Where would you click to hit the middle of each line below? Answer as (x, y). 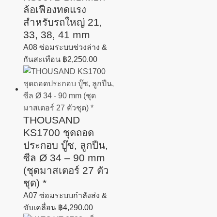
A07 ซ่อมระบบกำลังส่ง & (65, 195)
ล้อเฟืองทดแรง (55, 9)
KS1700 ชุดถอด (59, 132)
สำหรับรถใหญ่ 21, (63, 22)
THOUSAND (52, 120)
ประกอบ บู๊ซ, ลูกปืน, (66, 145)
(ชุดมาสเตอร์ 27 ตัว (66, 170)
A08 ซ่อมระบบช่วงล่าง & (65, 47)
